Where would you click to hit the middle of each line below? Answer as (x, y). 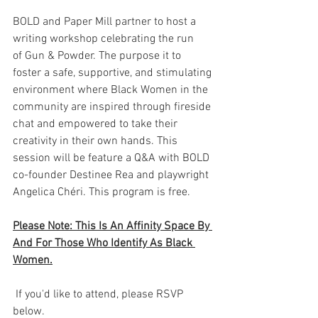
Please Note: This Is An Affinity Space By (113, 227)
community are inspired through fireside (113, 108)
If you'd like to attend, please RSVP (99, 295)
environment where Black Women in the (112, 91)
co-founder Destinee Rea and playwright (112, 176)
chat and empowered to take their (97, 125)
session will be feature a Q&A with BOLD (113, 159)
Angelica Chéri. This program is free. (102, 193)
